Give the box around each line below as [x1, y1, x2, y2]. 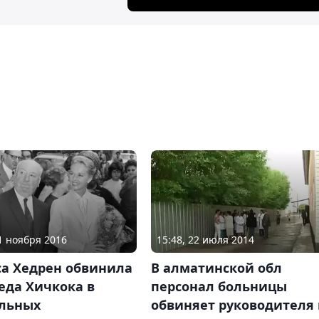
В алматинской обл [150, 259, 282, 277]
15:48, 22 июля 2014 [156, 233, 254, 247]
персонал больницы [150, 278, 287, 296]
